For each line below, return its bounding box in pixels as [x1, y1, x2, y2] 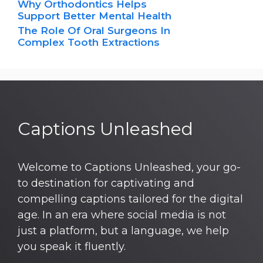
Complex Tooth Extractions [18, 36, 160, 48]
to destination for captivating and [18, 176, 194, 190]
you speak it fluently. [18, 240, 126, 253]
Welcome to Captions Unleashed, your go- [18, 160, 241, 174]
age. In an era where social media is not [18, 208, 226, 221]
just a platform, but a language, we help [18, 224, 229, 237]
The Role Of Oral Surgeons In [18, 24, 170, 36]
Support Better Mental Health [18, 9, 171, 22]
